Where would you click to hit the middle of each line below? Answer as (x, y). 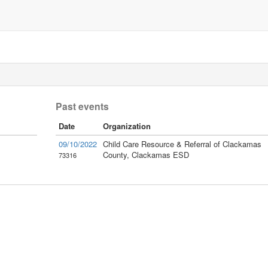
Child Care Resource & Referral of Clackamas (182, 144)
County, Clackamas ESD (146, 155)
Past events (82, 106)
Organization (127, 126)
